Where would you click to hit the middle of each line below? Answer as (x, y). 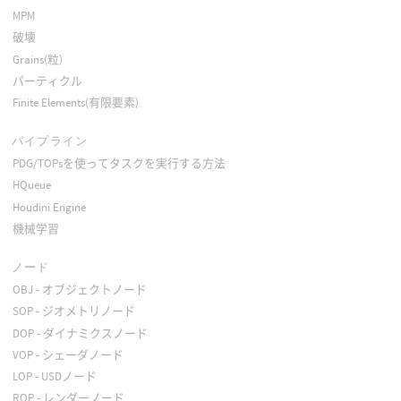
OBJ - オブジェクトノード (79, 290)
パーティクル (47, 81)
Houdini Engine (49, 207)
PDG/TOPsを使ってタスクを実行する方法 (119, 164)
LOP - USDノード (54, 376)
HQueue (31, 185)
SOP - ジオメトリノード (73, 311)
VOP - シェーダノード (68, 354)
